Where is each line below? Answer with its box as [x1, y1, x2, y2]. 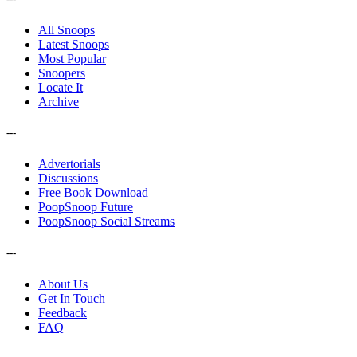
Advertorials [38, 157, 100, 171]
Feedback [38, 305, 87, 320]
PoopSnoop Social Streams [38, 214, 175, 229]
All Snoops [38, 23, 95, 37]
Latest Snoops [38, 37, 109, 51]
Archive [38, 95, 79, 108]
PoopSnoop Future [38, 200, 133, 214]
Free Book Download [38, 186, 148, 200]
